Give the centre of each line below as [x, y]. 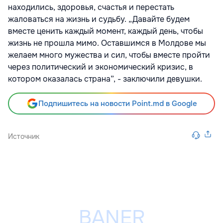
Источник [24, 136]
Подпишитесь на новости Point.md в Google [117, 103]
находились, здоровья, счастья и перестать [91, 7]
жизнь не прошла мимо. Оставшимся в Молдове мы [107, 43]
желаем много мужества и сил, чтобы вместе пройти [109, 55]
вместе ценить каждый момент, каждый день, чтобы [106, 31]
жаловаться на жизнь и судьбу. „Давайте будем [99, 19]
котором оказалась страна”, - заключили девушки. [105, 79]
